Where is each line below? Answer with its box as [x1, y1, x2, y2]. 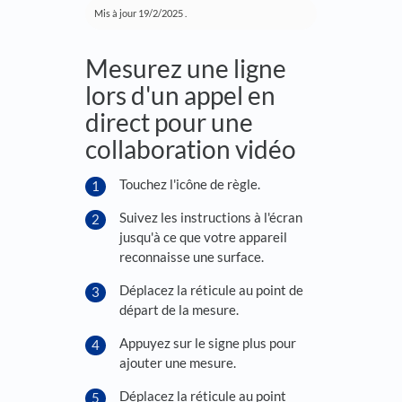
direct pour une [85, 107, 253, 138]
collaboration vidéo [85, 134, 296, 165]
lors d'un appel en [85, 80, 275, 111]
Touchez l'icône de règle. [119, 175, 260, 192]
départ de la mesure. [119, 301, 239, 318]
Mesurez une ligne [85, 53, 286, 84]
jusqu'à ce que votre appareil [119, 228, 287, 245]
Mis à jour [94, 7, 138, 20]
